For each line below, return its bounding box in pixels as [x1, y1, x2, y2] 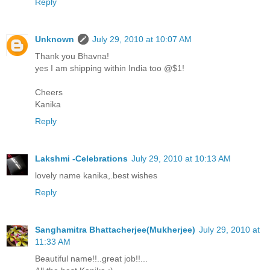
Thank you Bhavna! [35, 51, 109, 61]
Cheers [35, 87, 63, 97]
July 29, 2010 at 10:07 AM [92, 34, 192, 44]
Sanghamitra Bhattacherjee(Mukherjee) [35, 224, 195, 234]
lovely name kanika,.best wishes [35, 170, 157, 180]
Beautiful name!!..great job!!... [35, 253, 148, 263]
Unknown [35, 34, 74, 44]
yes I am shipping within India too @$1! [35, 63, 184, 73]
